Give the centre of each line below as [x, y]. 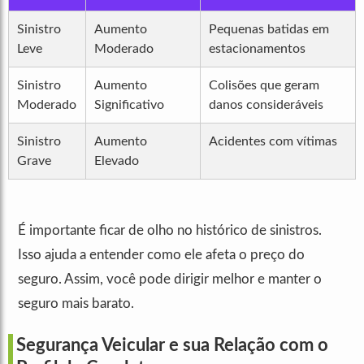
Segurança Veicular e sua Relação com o [172, 346]
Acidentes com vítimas [273, 142]
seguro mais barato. [76, 304]
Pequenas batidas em [269, 30]
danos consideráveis [266, 105]
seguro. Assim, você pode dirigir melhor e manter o [170, 279]
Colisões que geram [264, 86]
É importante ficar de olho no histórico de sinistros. [170, 231]
